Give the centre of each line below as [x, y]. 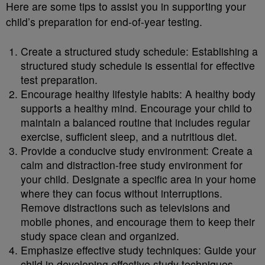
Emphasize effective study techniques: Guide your [138, 250]
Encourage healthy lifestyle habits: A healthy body [138, 94]
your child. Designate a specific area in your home [138, 179]
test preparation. [59, 80]
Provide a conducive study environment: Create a [137, 151]
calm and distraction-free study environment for [132, 165]
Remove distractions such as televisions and [125, 208]
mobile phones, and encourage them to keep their [138, 222]
